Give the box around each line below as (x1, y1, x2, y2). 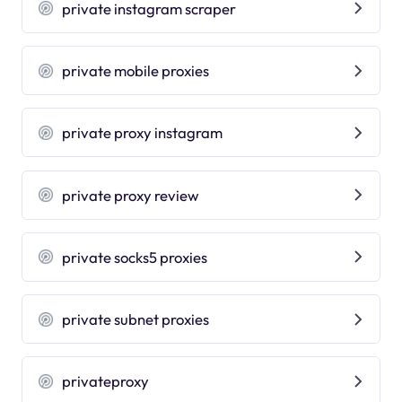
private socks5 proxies (62, 247, 208, 267)
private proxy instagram (62, 123, 223, 143)
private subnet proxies (62, 310, 210, 329)
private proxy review (62, 185, 200, 205)
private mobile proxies (62, 61, 210, 80)
